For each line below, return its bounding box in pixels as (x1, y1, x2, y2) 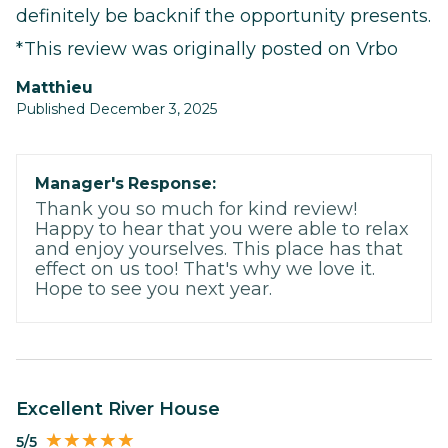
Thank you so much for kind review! (35, 198, 357, 221)
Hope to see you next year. (35, 278, 272, 301)
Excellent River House (28, 398, 220, 421)
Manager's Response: (35, 174, 216, 194)
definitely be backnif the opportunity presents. (16, 5, 431, 28)
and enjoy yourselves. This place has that (35, 238, 403, 261)
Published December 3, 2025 (16, 100, 217, 119)
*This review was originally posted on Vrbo (16, 38, 398, 61)
